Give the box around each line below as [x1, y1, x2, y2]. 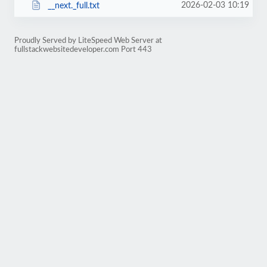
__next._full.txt [47, 1, 100, 10]
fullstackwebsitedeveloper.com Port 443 [14, 46, 152, 53]
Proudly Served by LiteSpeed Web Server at [14, 37, 162, 44]
